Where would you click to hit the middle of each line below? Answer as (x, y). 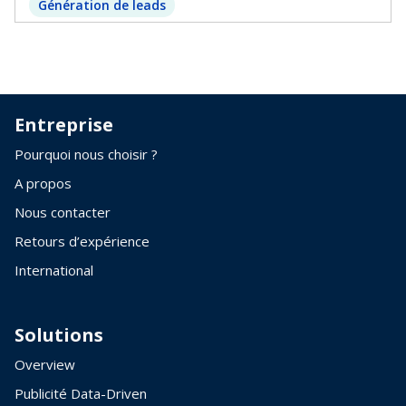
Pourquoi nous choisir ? (86, 154)
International (54, 270)
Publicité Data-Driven (81, 393)
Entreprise (64, 124)
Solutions (59, 334)
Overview (45, 364)
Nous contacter (63, 212)
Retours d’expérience (82, 241)
